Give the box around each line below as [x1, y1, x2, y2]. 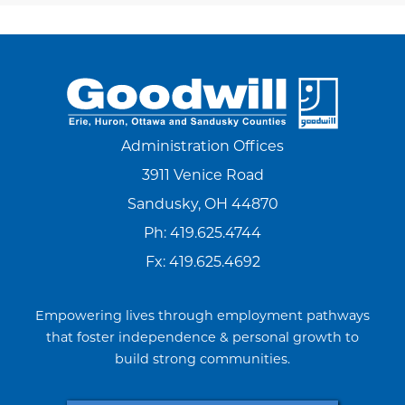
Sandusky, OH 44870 [127, 198, 278, 213]
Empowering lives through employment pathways [35, 310, 370, 325]
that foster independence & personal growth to [46, 332, 359, 346]
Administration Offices [121, 140, 284, 155]
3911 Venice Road [141, 169, 264, 184]
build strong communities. [115, 353, 290, 368]
